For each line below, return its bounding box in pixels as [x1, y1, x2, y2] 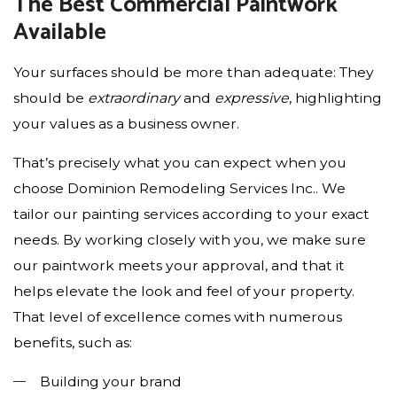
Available [13, 12, 106, 51]
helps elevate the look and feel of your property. [13, 282, 354, 300]
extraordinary [88, 89, 180, 106]
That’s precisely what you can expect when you [13, 153, 346, 171]
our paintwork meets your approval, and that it [13, 256, 345, 274]
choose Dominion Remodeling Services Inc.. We [13, 179, 346, 197]
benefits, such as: [13, 333, 132, 351]
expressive [214, 89, 289, 106]
